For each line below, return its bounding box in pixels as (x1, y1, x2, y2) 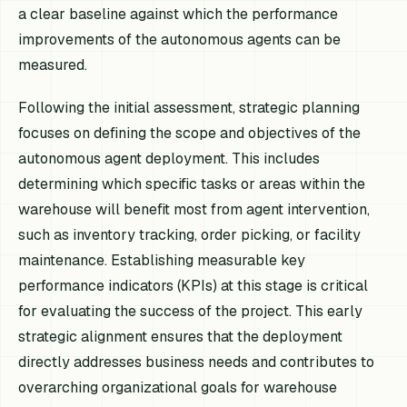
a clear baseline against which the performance (18, 4, 339, 24)
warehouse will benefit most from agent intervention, (18, 200, 371, 220)
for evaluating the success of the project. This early (18, 302, 363, 322)
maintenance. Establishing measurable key (18, 251, 306, 271)
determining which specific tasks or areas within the (18, 174, 366, 194)
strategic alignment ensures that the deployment (18, 327, 343, 347)
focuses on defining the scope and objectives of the (18, 124, 362, 144)
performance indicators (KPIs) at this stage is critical (18, 276, 369, 296)
